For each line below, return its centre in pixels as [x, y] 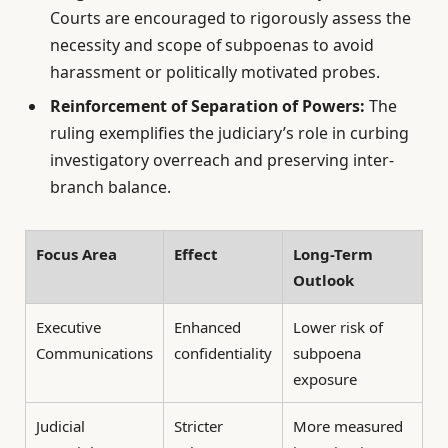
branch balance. [110, 187]
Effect [196, 253]
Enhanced [207, 326]
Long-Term [333, 253]
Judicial [60, 425]
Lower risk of [338, 326]
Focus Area [76, 253]
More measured [348, 425]
